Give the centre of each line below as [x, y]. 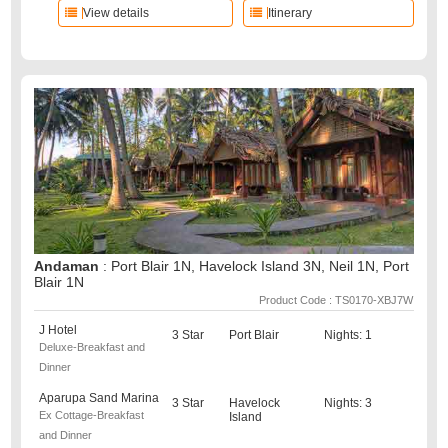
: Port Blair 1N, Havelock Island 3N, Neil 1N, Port [256, 266]
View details [116, 13]
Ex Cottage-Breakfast [92, 415]
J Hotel [58, 330]
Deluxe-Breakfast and [92, 347]
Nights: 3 [347, 403]
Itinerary [289, 13]
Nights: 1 [347, 335]
